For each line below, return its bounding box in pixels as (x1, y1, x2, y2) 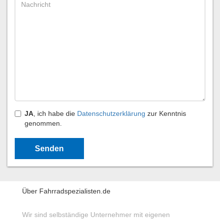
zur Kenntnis (145, 110, 186, 117)
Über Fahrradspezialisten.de (22, 187, 110, 195)
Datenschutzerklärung (77, 110, 145, 117)
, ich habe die (33, 110, 77, 117)
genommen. (25, 119, 62, 127)
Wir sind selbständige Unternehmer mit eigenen (22, 211, 170, 219)
